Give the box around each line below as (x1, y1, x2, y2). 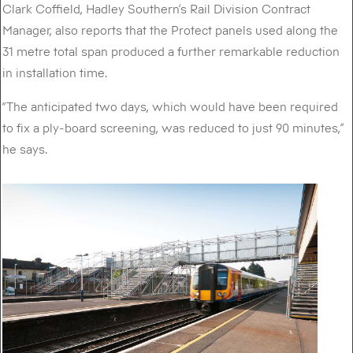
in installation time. (2, 64, 108, 80)
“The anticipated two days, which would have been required (2, 98, 339, 114)
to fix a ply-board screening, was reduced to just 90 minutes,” (2, 119, 345, 136)
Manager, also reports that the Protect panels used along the (2, 21, 339, 38)
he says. (2, 140, 48, 157)
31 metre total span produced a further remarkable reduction (2, 43, 340, 59)
